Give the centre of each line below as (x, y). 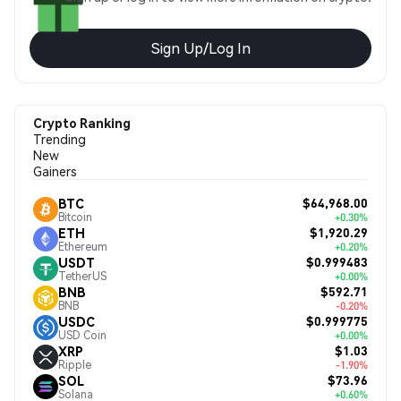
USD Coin (82, 335)
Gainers (55, 171)
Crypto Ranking (82, 123)
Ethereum (83, 246)
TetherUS (82, 276)
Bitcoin (75, 217)
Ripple (75, 364)
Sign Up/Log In (200, 48)
